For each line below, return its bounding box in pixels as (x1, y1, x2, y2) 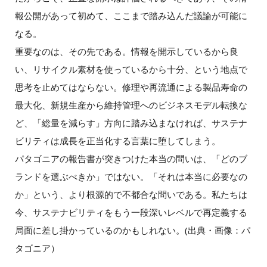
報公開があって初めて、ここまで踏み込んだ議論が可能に (14, 9, 247, 21)
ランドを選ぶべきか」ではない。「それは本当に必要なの (14, 170, 247, 182)
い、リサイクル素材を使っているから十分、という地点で (14, 63, 247, 75)
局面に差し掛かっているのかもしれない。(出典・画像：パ (14, 223, 250, 236)
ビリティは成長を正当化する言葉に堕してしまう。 (14, 134, 221, 147)
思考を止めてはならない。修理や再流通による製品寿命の (14, 80, 247, 93)
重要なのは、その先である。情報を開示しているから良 (14, 45, 238, 57)
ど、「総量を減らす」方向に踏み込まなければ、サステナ (14, 116, 247, 129)
